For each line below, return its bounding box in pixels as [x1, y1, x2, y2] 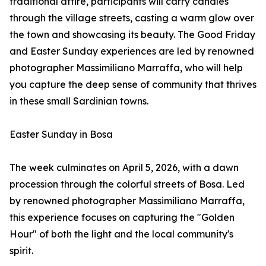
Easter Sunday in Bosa [9, 128, 113, 141]
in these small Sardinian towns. [9, 95, 148, 107]
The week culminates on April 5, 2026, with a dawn [9, 161, 239, 174]
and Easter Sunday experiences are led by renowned [9, 45, 254, 58]
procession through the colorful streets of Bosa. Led [9, 178, 245, 191]
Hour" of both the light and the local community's [9, 228, 233, 240]
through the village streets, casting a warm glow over [9, 12, 254, 24]
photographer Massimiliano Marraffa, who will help [9, 62, 243, 74]
